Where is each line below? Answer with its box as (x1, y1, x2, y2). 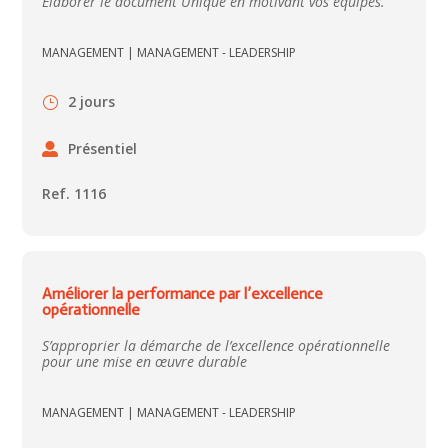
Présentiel (68, 138, 138, 158)
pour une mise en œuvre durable (42, 352, 248, 372)
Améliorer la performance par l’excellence (42, 284, 324, 304)
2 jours (68, 92, 116, 112)
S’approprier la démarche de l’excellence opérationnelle (42, 336, 391, 356)
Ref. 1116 (42, 184, 107, 204)
